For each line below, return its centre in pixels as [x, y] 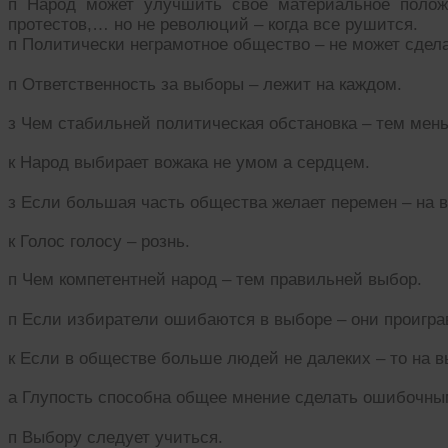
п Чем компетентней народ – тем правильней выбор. [215, 280]
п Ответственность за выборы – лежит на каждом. [205, 85]
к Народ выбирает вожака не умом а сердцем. [189, 162]
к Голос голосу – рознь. [99, 241]
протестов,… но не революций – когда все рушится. [213, 25]
